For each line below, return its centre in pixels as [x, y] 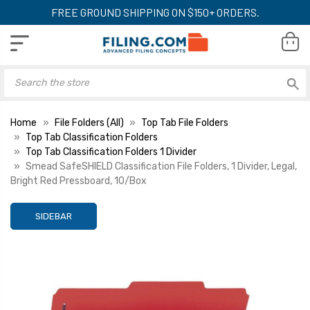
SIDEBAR [54, 216]
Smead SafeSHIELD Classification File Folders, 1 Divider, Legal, [161, 166]
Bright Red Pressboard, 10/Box [79, 181]
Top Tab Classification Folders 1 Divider [111, 152]
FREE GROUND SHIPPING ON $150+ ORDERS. [155, 12]
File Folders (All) [89, 122]
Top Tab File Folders [185, 122]
